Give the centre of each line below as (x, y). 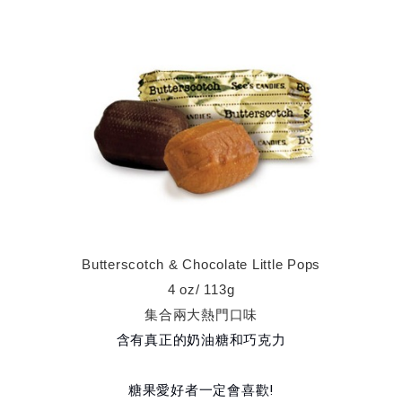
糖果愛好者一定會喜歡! (201, 391)
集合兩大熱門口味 (201, 315)
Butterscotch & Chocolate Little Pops (201, 265)
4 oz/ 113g (201, 290)
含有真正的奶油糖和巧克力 (201, 341)
